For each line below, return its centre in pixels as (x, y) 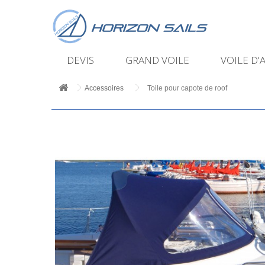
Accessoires (104, 88)
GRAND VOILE (157, 60)
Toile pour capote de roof (187, 88)
